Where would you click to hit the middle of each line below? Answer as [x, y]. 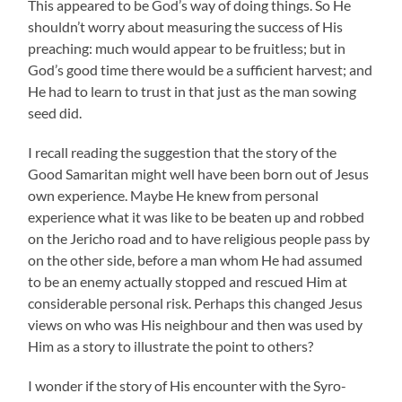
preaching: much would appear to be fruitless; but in [187, 48]
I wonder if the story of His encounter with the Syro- [188, 385]
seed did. [55, 112]
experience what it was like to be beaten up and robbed [197, 216]
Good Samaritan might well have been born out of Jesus [199, 173]
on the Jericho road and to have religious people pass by [199, 238]
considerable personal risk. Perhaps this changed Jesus [196, 302]
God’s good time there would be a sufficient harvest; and [201, 69]
